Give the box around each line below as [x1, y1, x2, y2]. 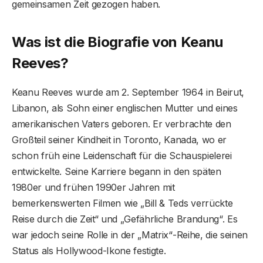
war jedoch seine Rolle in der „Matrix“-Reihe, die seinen [12, 228, 248, 241]
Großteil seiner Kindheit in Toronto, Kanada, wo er [12, 133, 227, 146]
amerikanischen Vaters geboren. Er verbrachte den [12, 117, 231, 130]
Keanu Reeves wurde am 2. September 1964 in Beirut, [12, 86, 244, 98]
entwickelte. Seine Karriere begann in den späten [12, 165, 221, 177]
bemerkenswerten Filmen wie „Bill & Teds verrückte [12, 197, 233, 209]
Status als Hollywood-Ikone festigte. [12, 244, 166, 257]
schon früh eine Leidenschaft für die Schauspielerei [12, 149, 232, 161]
